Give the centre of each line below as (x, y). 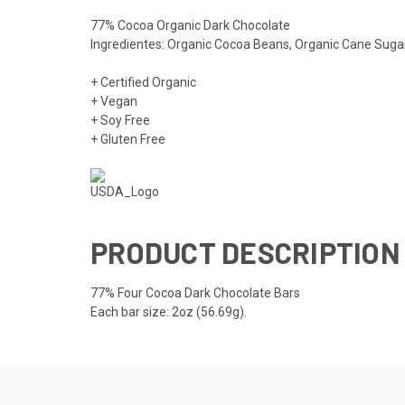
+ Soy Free (120, 120)
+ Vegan (114, 101)
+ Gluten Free (128, 139)
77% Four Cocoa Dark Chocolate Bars (195, 292)
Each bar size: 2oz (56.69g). (169, 311)
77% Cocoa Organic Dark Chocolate (190, 25)
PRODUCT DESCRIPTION (245, 252)
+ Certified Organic (143, 82)
